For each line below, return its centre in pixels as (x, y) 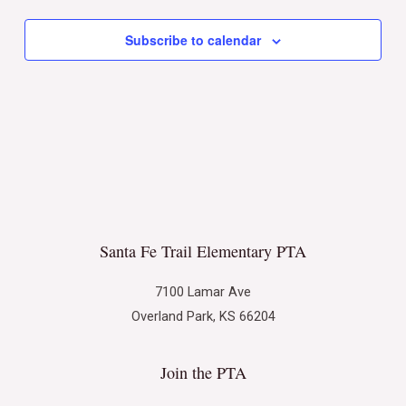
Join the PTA (203, 372)
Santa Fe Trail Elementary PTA (203, 251)
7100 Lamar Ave (203, 292)
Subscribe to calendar (193, 39)
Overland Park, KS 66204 (203, 317)
